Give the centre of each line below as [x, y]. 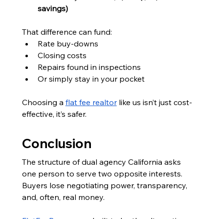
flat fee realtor [91, 102]
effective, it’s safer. [54, 114]
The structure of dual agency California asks [102, 162]
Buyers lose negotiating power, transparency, [105, 185]
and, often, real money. [63, 197]
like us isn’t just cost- [154, 102]
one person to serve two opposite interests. [103, 173]
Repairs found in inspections [89, 67]
